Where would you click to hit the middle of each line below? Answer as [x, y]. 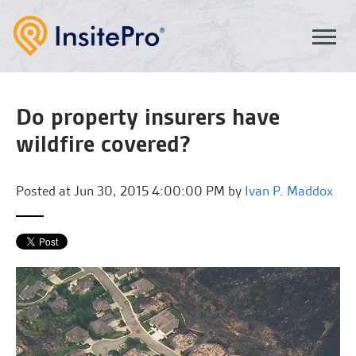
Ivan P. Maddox [289, 191]
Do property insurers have [148, 117]
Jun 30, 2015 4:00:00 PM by [158, 191]
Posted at [43, 191]
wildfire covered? [103, 144]
